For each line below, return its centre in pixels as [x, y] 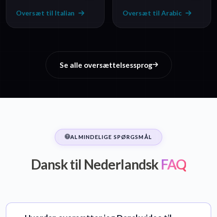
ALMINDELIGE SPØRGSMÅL [111, 137]
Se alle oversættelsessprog [106, 65]
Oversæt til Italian [45, 13]
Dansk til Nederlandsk [95, 164]
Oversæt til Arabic [152, 13]
